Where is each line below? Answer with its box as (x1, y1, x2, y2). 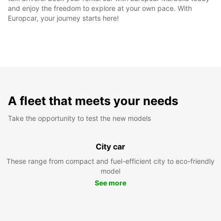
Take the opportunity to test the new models (8, 113, 151, 122)
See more (95, 178, 126, 187)
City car (96, 141, 125, 151)
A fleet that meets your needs (8, 93, 178, 108)
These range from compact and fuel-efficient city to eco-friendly (6, 156, 215, 165)
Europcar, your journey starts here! (8, 13, 119, 22)
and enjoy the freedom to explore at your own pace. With (8, 3, 192, 12)
